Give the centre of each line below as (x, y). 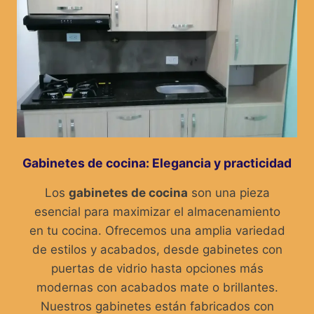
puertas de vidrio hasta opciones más (157, 268)
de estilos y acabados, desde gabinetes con (157, 249)
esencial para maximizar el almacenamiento (157, 211)
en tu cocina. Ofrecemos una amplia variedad (157, 230)
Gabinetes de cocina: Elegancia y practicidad (157, 163)
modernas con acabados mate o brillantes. (157, 287)
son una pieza (228, 192)
